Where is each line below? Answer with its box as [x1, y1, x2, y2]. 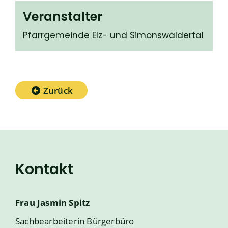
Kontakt [15, 159, 73, 179]
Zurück [43, 84, 73, 96]
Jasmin [37, 196, 67, 208]
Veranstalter [23, 8, 102, 25]
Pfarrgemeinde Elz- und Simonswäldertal [23, 29, 204, 41]
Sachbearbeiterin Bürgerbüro [15, 215, 134, 227]
